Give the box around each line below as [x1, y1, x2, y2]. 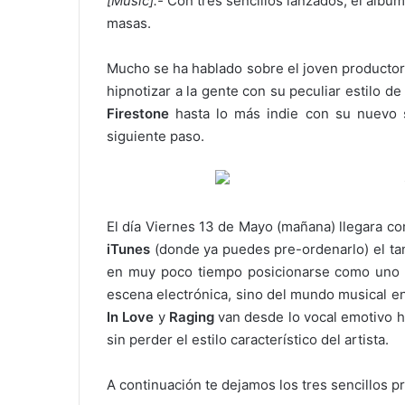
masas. [107, 14, 151, 32]
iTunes [107, 240, 150, 258]
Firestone [107, 105, 169, 122]
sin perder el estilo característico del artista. [107, 331, 389, 348]
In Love [107, 308, 155, 325]
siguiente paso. [107, 127, 204, 145]
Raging [168, 308, 214, 325]
